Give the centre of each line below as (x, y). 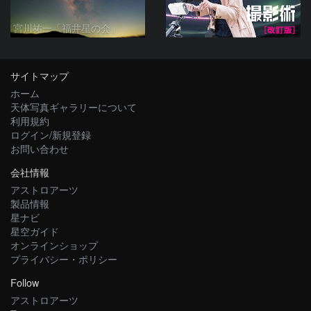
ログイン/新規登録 (51, 135)
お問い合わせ (40, 149)
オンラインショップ (54, 245)
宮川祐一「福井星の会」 (67, 28)
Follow (25, 283)
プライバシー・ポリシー (64, 259)
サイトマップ (40, 76)
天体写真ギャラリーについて (74, 107)
